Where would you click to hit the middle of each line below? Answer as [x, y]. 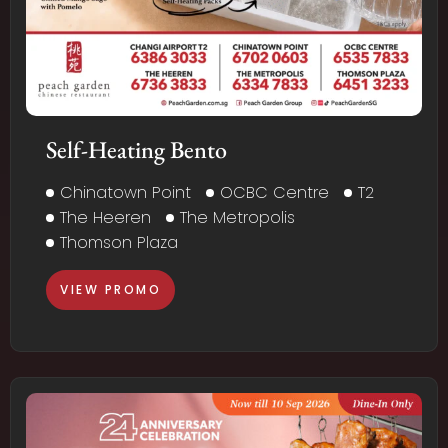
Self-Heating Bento [136, 150]
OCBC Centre [274, 193]
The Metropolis [237, 218]
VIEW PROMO [110, 290]
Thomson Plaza [119, 243]
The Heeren [105, 218]
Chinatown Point [125, 193]
